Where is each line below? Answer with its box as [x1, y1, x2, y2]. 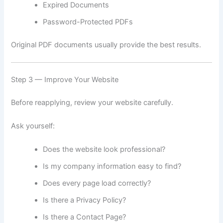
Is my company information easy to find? [43, 162, 182, 171]
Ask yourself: [11, 121, 55, 131]
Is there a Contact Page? [43, 213, 126, 222]
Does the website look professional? [43, 145, 166, 154]
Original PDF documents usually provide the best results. [11, 40, 202, 49]
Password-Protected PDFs [43, 17, 133, 26]
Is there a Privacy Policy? [43, 196, 126, 205]
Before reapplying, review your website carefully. [11, 98, 174, 107]
